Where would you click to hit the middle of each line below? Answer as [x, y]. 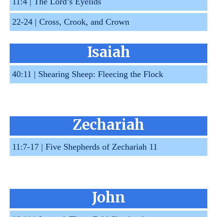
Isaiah [108, 52]
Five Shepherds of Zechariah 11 [101, 147]
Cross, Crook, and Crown [84, 22]
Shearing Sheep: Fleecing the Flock [101, 74]
